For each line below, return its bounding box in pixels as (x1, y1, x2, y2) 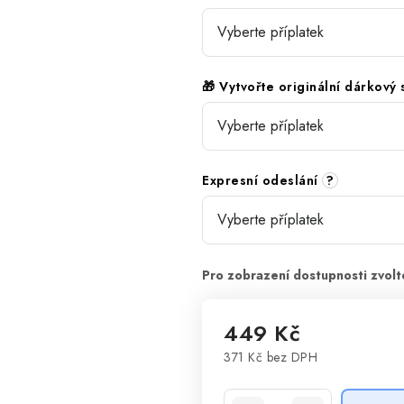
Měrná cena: (223, 366, 305, 387)
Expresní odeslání (202, 171, 322, 189)
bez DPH (262, 348, 317, 366)
